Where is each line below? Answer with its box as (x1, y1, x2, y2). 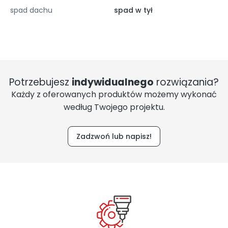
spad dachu (10, 5, 52, 15)
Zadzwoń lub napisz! (76, 131, 152, 141)
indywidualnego (72, 75, 154, 89)
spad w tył (114, 5, 153, 15)
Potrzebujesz (9, 75, 72, 89)
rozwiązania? (154, 75, 219, 89)
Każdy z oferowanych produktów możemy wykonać (11, 88, 217, 100)
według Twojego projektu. (63, 101, 165, 113)
